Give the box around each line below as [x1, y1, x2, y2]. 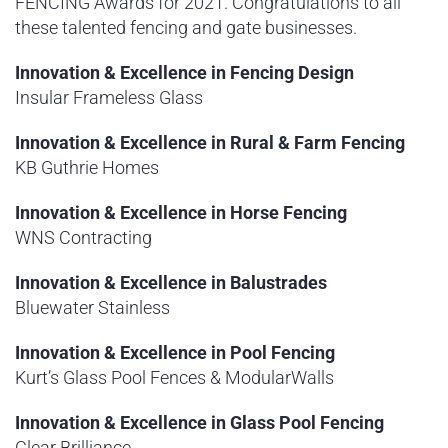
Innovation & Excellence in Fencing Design [15, 62, 354, 83]
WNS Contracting [15, 227, 152, 248]
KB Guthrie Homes [15, 157, 159, 178]
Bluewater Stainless [15, 297, 170, 318]
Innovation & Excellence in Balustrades [15, 272, 327, 293]
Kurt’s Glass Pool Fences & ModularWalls [15, 367, 334, 388]
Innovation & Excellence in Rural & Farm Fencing [15, 132, 405, 153]
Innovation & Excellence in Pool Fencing [15, 342, 335, 363]
